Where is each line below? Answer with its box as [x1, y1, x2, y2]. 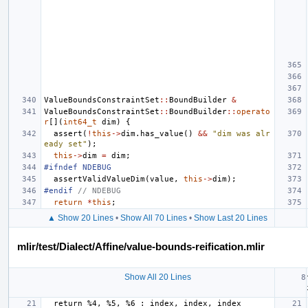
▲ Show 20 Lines [47, 212, 113, 223]
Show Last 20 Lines [194, 212, 267, 223]
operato [236, 107, 270, 116]
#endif [44, 186, 78, 195]
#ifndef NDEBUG [44, 162, 111, 172]
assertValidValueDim [54, 174, 145, 184]
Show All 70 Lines [120, 212, 187, 223]
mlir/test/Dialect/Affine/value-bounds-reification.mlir [17, 240, 265, 252]
